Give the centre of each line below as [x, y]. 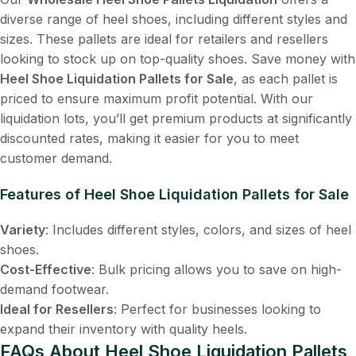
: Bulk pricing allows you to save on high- [217, 269]
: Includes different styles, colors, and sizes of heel [198, 229]
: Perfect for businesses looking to [217, 309]
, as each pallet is [286, 78]
